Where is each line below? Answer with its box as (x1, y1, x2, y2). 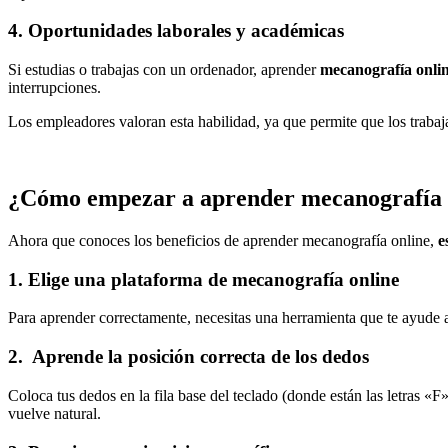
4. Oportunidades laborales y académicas (8, 20, 344, 42)
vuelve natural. (8, 404, 101, 422)
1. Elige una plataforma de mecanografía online (8, 268, 399, 290)
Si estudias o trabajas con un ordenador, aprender (8, 61, 320, 79)
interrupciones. (8, 79, 101, 97)
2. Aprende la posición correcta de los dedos (8, 346, 369, 368)
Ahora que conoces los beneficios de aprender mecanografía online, (8, 232, 438, 249)
